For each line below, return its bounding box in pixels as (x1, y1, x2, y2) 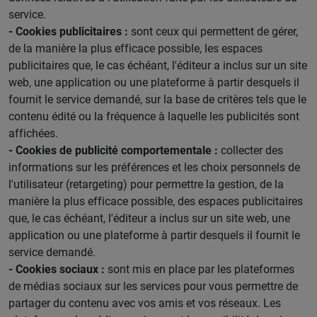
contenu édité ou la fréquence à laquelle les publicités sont (8, 108, 299, 124)
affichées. (8, 125, 58, 141)
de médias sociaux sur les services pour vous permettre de (8, 278, 298, 294)
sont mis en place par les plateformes (105, 261, 294, 277)
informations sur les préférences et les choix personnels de (8, 159, 300, 175)
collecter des (218, 142, 283, 158)
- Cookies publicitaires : (8, 23, 128, 39)
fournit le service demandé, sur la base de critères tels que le (8, 91, 306, 107)
